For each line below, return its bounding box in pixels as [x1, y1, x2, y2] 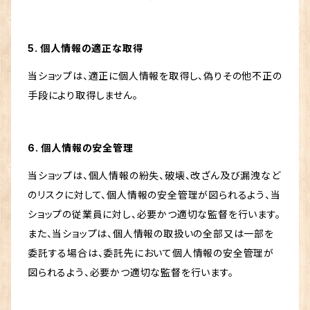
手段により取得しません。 [28, 89, 138, 102]
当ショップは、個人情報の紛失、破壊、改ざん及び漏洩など [28, 170, 281, 182]
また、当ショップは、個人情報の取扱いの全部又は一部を [28, 228, 274, 240]
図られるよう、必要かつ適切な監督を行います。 [28, 266, 234, 279]
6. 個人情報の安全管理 [28, 142, 134, 154]
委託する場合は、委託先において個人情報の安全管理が [28, 247, 274, 259]
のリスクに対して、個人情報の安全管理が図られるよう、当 [28, 189, 281, 201]
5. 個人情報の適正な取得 [28, 42, 143, 55]
